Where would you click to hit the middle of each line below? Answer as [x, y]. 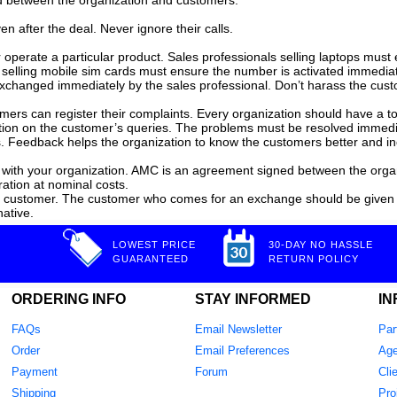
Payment [35, 372]
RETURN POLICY [314, 259]
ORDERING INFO [69, 299]
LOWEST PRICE [154, 245]
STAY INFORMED [253, 299]
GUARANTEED [151, 259]
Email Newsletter [238, 329]
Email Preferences [242, 350]
